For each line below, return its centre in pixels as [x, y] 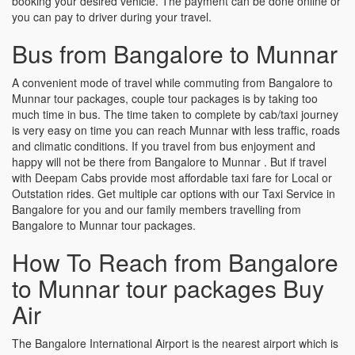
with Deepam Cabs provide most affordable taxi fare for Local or [172, 177]
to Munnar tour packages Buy [168, 288]
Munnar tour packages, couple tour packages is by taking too [165, 98]
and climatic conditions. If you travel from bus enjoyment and [164, 145]
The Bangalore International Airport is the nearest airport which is [175, 343]
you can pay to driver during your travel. [112, 16]
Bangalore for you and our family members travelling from [157, 209]
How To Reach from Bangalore [175, 261]
